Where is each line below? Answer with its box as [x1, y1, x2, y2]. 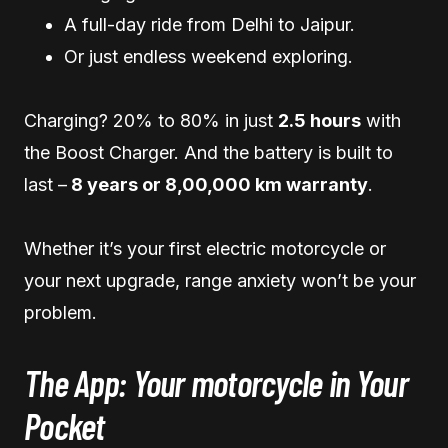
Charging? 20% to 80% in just [24, 110, 278, 132]
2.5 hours [278, 110, 361, 132]
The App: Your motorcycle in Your [24, 361, 408, 405]
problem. [24, 302, 97, 324]
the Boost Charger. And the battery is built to [24, 142, 393, 164]
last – [24, 174, 67, 196]
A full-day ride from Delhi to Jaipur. [64, 14, 355, 36]
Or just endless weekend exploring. [64, 46, 353, 68]
